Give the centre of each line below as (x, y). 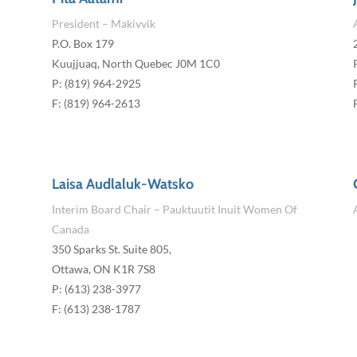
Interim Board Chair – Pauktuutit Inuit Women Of (174, 210)
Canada (70, 229)
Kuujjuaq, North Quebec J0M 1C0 (135, 64)
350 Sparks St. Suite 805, (111, 249)
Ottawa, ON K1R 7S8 (103, 269)
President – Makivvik (103, 24)
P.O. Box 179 (82, 44)
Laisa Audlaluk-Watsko (122, 184)
